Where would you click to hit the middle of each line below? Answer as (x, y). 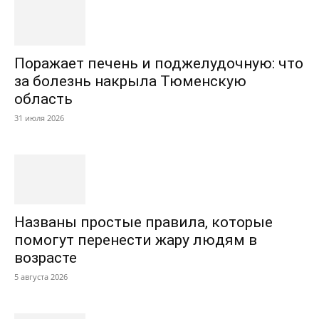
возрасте (46, 258)
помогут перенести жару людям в (136, 240)
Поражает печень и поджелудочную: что (159, 63)
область (43, 99)
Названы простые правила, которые (143, 222)
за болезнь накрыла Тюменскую (130, 81)
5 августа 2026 (41, 277)
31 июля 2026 (39, 118)
